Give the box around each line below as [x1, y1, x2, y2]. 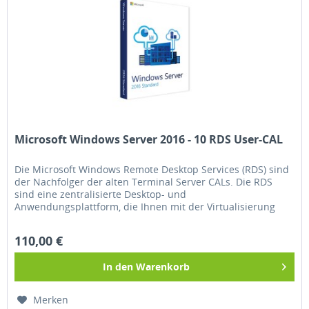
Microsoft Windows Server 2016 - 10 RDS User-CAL [14, 131, 283, 147]
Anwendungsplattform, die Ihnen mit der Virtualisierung [14, 199, 276, 213]
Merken [33, 292, 69, 306]
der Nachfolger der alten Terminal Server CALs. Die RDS [14, 175, 273, 188]
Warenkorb [136, 259, 190, 273]
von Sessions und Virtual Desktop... [14, 212, 177, 226]
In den [103, 259, 134, 273]
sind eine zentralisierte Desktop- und [14, 187, 187, 201]
